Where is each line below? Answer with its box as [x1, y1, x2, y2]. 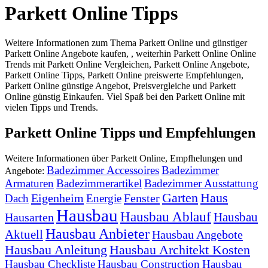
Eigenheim [31, 191, 84, 205]
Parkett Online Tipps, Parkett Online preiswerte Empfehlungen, [5, 69, 243, 80]
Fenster [124, 191, 160, 205]
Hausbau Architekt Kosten [109, 242, 250, 257]
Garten [162, 190, 198, 205]
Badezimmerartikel [56, 176, 142, 190]
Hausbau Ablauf [120, 208, 211, 224]
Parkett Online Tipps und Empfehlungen [5, 124, 255, 141]
